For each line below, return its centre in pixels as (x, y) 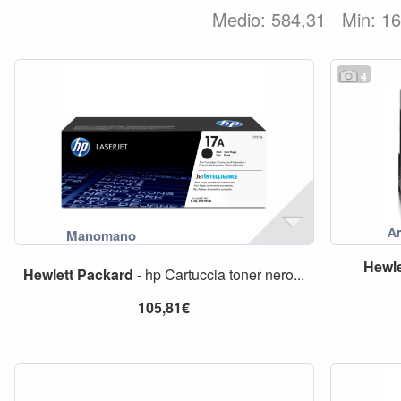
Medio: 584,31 (272, 19)
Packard (106, 274)
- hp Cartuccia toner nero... (219, 274)
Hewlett (49, 274)
